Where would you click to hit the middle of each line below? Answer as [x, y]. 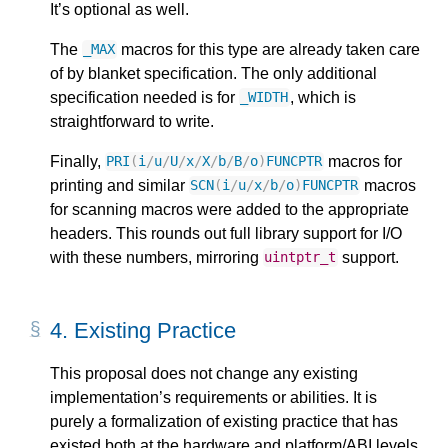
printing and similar [119, 185]
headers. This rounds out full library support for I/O [226, 233]
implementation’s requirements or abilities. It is [213, 398]
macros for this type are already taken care [268, 49]
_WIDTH [264, 97]
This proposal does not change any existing [204, 374]
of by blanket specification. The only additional [213, 73]
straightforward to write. [132, 121]
